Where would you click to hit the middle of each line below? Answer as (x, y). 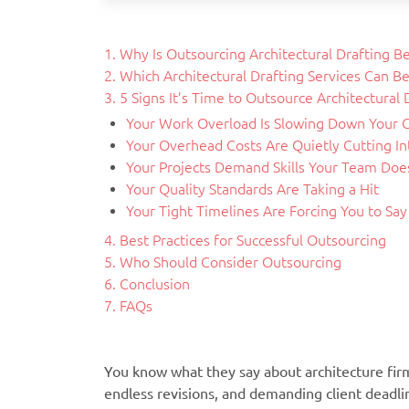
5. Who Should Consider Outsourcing (223, 262)
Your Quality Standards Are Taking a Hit (252, 189)
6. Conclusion (147, 283)
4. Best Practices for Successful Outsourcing (245, 240)
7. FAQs (128, 305)
